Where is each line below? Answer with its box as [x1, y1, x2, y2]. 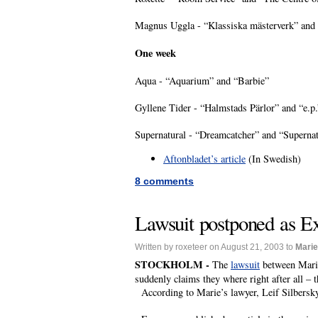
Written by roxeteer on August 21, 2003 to [135, 242, 295, 253]
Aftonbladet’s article [163, 151, 246, 165]
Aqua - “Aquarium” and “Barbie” [135, 74, 269, 88]
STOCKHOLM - [135, 257, 212, 273]
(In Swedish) [246, 151, 301, 165]
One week [135, 45, 176, 61]
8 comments [135, 175, 194, 187]
